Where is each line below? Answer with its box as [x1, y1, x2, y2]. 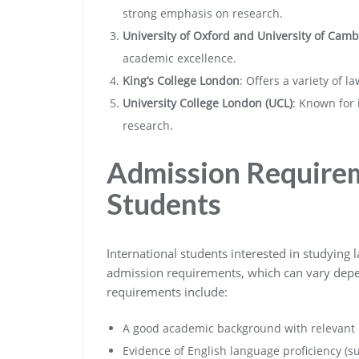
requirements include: [107, 284, 228, 300]
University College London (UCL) [123, 95, 292, 111]
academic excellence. [123, 50, 236, 66]
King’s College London [123, 73, 240, 88]
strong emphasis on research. [123, 6, 283, 21]
